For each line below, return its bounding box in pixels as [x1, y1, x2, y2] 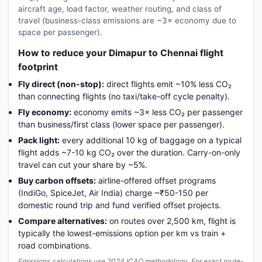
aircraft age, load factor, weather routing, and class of [18, 4, 222, 13]
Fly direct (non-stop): [18, 78, 104, 89]
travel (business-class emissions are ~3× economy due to [18, 15, 236, 25]
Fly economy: [18, 106, 71, 117]
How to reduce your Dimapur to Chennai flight [18, 47, 223, 58]
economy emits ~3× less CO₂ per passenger [71, 106, 243, 117]
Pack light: [18, 135, 60, 145]
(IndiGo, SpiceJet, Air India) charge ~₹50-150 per [18, 187, 208, 198]
